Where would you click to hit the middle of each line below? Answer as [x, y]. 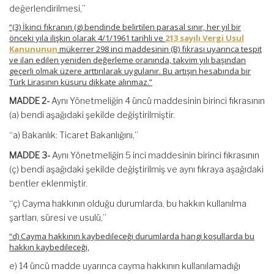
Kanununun [33, 49]
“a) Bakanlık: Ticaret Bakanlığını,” [74, 135]
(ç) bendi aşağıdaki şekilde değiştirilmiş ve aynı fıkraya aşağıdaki [136, 169]
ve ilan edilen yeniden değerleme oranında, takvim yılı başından [128, 60]
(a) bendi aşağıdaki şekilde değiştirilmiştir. [92, 115]
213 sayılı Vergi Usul [205, 38]
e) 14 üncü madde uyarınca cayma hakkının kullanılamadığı [125, 266]
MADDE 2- [30, 101]
